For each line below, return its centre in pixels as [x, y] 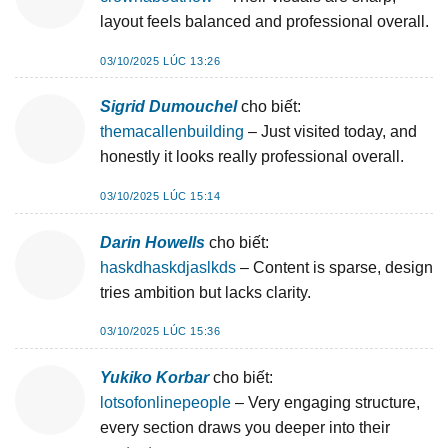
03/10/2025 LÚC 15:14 [160, 195]
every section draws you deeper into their [245, 427]
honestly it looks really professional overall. [252, 157]
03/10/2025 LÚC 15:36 [160, 331]
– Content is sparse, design [334, 267]
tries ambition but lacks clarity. [205, 292]
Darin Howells [152, 242]
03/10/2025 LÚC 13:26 [160, 60]
